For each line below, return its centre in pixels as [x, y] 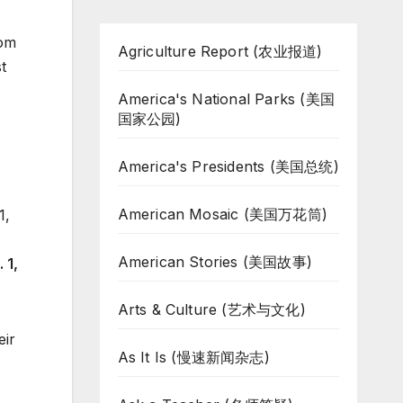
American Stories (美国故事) [215, 262]
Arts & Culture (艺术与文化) [211, 309]
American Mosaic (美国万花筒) [223, 214]
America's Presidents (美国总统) [228, 166]
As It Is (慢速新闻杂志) [193, 357]
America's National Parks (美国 [226, 99]
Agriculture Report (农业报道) [220, 51]
